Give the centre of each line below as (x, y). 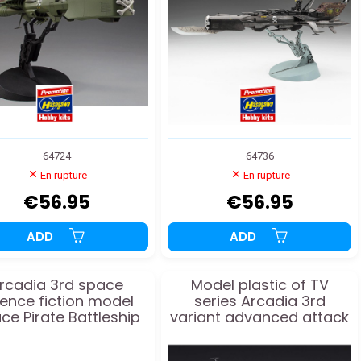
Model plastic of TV (259, 285)
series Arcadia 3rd (259, 301)
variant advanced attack (259, 317)
